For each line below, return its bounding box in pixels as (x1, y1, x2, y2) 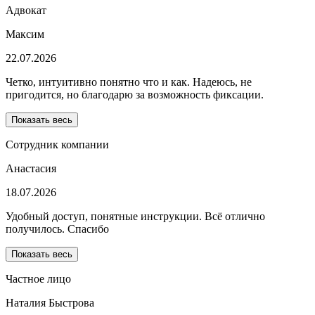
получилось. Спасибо (6, 223, 109, 236)
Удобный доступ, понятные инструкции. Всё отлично (6, 210, 265, 223)
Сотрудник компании (6, 139, 109, 151)
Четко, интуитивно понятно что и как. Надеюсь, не (6, 76, 252, 89)
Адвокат (6, 4, 46, 17)
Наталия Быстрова (6, 297, 94, 309)
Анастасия (6, 162, 56, 175)
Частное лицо (6, 273, 71, 285)
